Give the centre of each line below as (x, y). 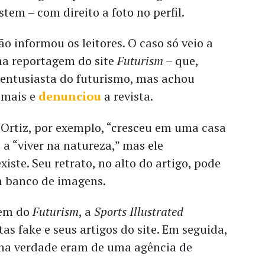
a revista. (127, 96)
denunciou (70, 96)
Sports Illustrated (139, 212)
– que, (181, 61)
